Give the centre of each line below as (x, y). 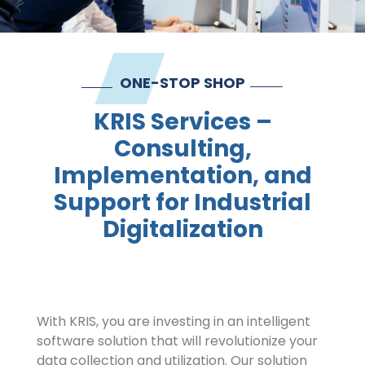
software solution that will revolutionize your (177, 341)
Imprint (38, 60)
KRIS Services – (182, 121)
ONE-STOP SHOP (182, 82)
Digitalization (182, 229)
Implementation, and (182, 175)
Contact (42, 20)
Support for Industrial (182, 202)
